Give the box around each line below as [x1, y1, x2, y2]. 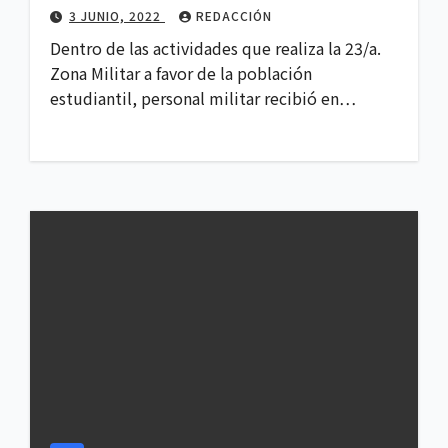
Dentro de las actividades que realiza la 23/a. [50, 36, 381, 61]
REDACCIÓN [196, 7, 272, 25]
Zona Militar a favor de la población [50, 61, 312, 86]
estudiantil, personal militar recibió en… [50, 86, 356, 111]
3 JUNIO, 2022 [69, 7, 165, 25]
